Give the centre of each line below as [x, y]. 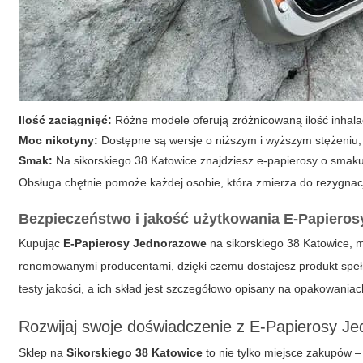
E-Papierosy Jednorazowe [135, 243]
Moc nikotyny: [59, 140]
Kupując [41, 243]
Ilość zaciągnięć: [66, 120]
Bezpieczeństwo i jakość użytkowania [152, 219]
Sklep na [43, 352]
